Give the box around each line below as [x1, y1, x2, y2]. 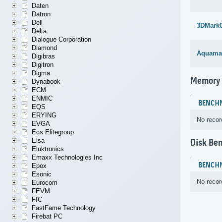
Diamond [32, 44, 57, 52]
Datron [32, 10, 51, 18]
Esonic [32, 170, 52, 178]
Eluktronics [32, 145, 64, 153]
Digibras [32, 53, 55, 60]
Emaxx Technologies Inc [32, 154, 103, 162]
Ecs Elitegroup [32, 128, 74, 136]
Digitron [32, 61, 54, 69]
